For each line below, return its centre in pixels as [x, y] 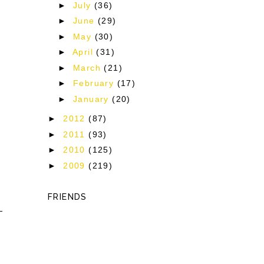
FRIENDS [67, 197]
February [95, 83]
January [93, 99]
